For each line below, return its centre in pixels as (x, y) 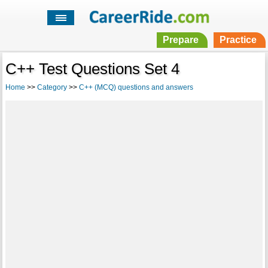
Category (52, 88)
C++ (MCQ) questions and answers (136, 88)
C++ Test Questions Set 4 (92, 69)
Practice (238, 40)
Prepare (180, 40)
